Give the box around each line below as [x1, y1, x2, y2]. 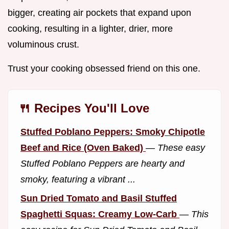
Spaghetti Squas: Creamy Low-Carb [20, 209, 179, 219]
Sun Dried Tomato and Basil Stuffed [20, 193, 177, 203]
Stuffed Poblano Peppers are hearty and [20, 158, 185, 169]
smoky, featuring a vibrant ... [20, 174, 135, 185]
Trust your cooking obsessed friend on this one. [8, 63, 200, 74]
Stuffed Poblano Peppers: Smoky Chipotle [20, 127, 205, 138]
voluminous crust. [8, 39, 79, 50]
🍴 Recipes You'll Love [18, 101, 149, 116]
